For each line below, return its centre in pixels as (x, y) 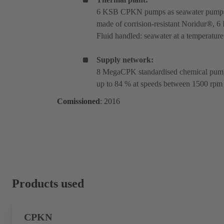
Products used (48, 184)
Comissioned (78, 101)
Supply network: (125, 60)
